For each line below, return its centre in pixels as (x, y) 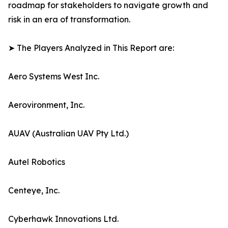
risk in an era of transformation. (69, 20)
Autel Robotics (37, 162)
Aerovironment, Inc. (46, 105)
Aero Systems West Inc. (54, 77)
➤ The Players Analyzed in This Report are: (91, 48)
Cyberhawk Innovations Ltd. (63, 219)
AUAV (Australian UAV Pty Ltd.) (68, 134)
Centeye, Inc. (34, 191)
